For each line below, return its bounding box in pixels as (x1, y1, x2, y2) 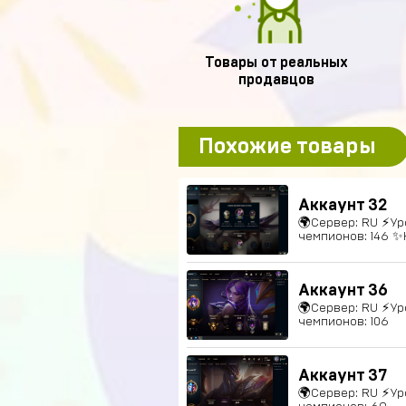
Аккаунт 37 (298, 367, 387, 384)
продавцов (237, 72, 314, 87)
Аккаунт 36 (298, 282, 388, 299)
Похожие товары (198, 136, 376, 158)
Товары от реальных (204, 55, 348, 70)
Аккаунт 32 (298, 197, 387, 214)
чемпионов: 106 (298, 314, 389, 328)
